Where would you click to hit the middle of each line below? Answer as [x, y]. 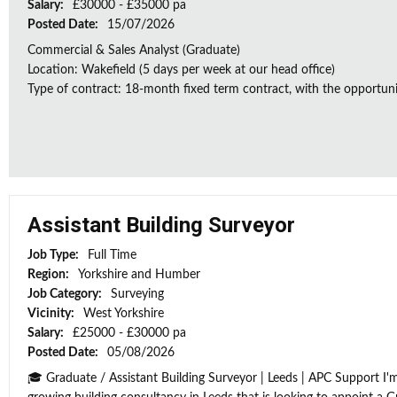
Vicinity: [52, 314]
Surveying [137, 294]
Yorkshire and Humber [139, 275]
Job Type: [54, 255]
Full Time [112, 255]
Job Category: [66, 294]
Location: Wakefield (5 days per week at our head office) [181, 70]
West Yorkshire [124, 314]
